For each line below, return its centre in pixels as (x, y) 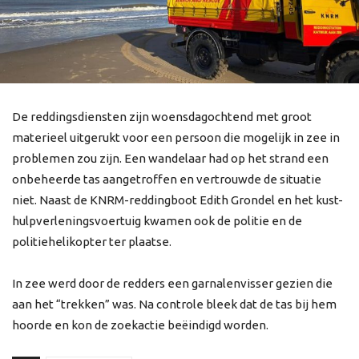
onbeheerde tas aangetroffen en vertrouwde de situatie (167, 179)
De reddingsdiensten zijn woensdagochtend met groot (162, 117)
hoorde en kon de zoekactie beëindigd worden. (140, 325)
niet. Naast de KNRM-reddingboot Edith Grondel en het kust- (177, 200)
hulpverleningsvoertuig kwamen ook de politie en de (157, 221)
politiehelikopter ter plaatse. (92, 242)
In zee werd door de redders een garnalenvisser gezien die (172, 283)
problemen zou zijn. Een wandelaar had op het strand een (170, 158)
